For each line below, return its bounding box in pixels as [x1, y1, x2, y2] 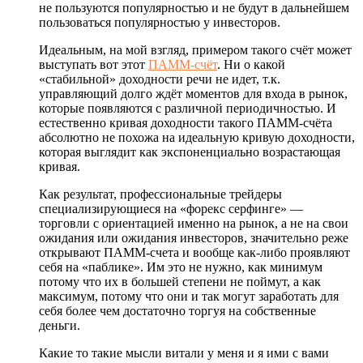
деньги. [39, 318, 80, 332]
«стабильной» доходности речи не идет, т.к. [39, 71, 280, 86]
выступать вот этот [39, 57, 148, 71]
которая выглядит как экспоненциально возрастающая [39, 144, 340, 159]
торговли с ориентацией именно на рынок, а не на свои [39, 216, 348, 230]
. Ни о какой [217, 57, 285, 71]
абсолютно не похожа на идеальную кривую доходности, [39, 130, 355, 144]
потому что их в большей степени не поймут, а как [39, 274, 321, 288]
